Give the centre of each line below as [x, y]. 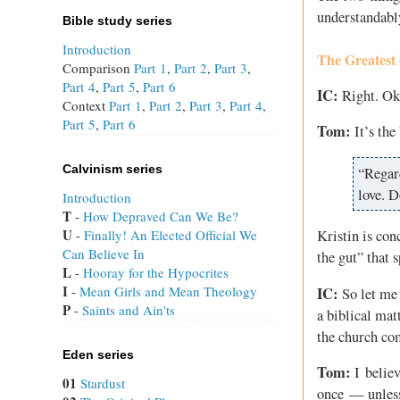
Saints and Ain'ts [129, 309]
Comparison [98, 67]
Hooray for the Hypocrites [156, 272]
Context [86, 105]
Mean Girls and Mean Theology [168, 291]
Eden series [98, 354]
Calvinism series [112, 168]
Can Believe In [104, 253]
